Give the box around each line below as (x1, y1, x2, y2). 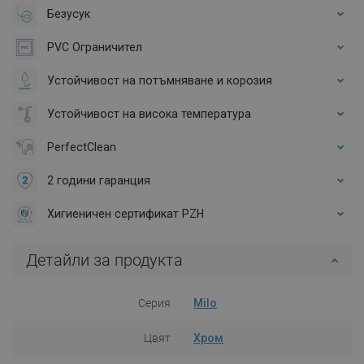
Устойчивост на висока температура (47, 106, 251, 120)
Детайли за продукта (26, 249, 183, 270)
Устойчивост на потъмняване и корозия (47, 73, 272, 87)
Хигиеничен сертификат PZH (47, 206, 204, 220)
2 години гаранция (47, 173, 150, 187)
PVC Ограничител (47, 40, 142, 54)
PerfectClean (47, 140, 116, 154)
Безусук (47, 6, 90, 20)
